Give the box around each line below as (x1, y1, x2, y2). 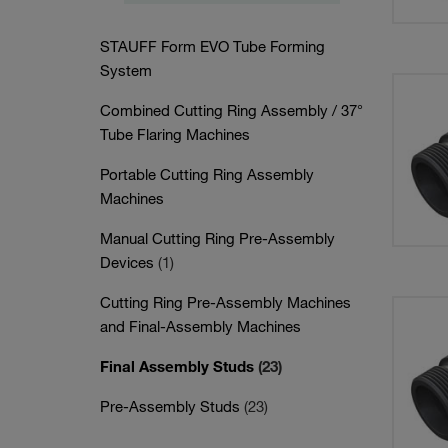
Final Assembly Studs (100, 357, 258, 375)
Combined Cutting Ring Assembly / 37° (100, 101, 363, 119)
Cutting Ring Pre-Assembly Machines (100, 293, 351, 311)
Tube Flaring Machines (100, 125, 250, 143)
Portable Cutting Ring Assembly (100, 165, 314, 183)
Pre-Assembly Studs (100, 397, 244, 415)
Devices (100, 253, 158, 271)
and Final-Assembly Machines (100, 317, 301, 335)
